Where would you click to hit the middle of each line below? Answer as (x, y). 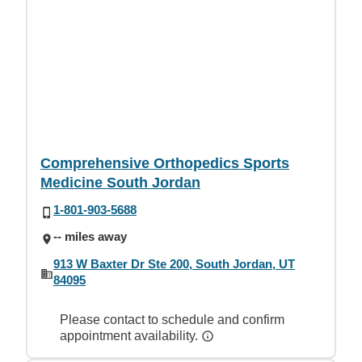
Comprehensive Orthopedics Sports (165, 163)
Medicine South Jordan (120, 183)
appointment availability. (130, 335)
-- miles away (90, 237)
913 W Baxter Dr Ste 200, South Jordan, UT (174, 263)
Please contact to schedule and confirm (172, 319)
